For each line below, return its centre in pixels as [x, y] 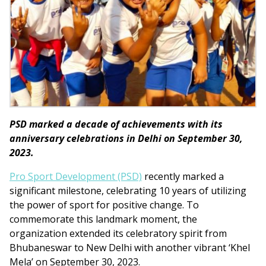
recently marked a [183, 176]
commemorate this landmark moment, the [103, 219]
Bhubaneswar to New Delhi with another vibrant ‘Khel [130, 247]
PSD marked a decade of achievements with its [116, 124]
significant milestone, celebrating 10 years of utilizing [128, 190]
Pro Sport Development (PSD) [76, 176]
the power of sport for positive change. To [104, 205]
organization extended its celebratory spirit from [118, 233]
